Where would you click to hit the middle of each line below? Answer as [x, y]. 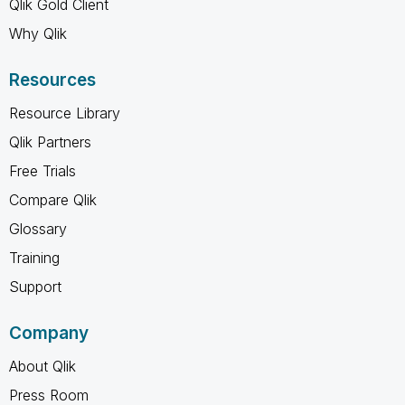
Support [35, 286]
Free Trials [42, 170]
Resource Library [65, 113]
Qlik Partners [50, 141]
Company [49, 333]
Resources [52, 80]
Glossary [38, 228]
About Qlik [42, 366]
